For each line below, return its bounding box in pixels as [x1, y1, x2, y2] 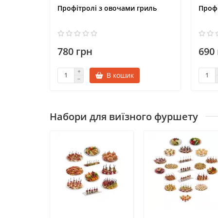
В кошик [107, 70, 134, 80]
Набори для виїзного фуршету [50, 109, 198, 123]
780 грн [57, 44, 92, 58]
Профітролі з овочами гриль [57, 3, 157, 13]
